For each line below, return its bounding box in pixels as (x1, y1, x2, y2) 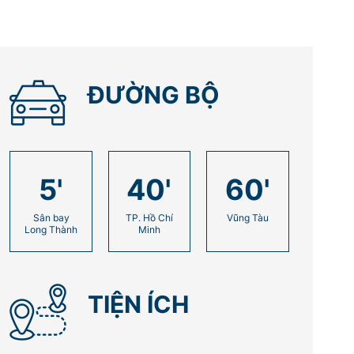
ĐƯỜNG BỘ (88, 81, 220, 110)
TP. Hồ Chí (125, 212, 173, 224)
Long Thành (24, 224, 78, 236)
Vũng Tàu (226, 212, 269, 224)
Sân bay (32, 212, 70, 224)
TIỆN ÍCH (88, 290, 190, 319)
